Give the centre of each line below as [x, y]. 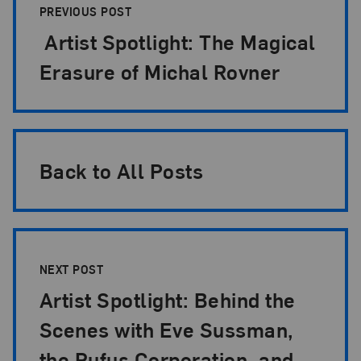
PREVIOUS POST [87, 11]
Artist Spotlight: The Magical [177, 41]
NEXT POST [73, 270]
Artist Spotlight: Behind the [167, 300]
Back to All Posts [121, 171]
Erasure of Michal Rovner [160, 71]
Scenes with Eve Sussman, [166, 330]
